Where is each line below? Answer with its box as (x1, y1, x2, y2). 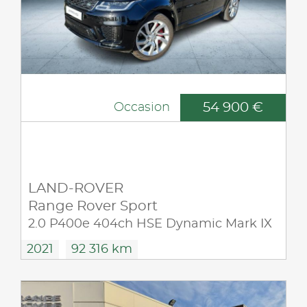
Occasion (114, 101, 170, 114)
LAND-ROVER (28, 181, 123, 195)
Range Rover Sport (28, 199, 158, 213)
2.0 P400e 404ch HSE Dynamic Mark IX (28, 217, 272, 230)
